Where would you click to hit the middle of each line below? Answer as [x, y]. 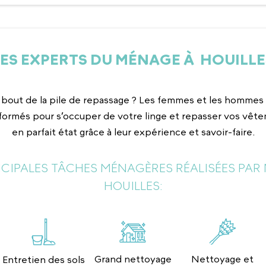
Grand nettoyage [133, 259]
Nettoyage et [222, 259]
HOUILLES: [133, 186]
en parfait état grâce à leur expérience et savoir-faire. [133, 132]
